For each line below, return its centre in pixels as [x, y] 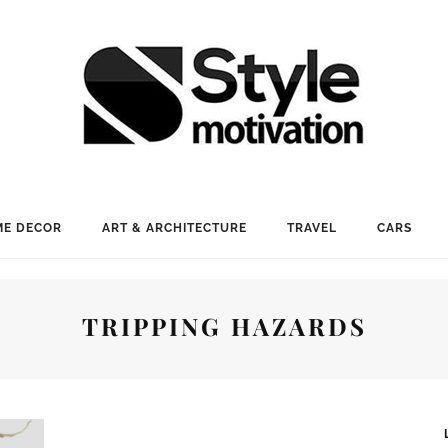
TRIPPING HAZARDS [224, 326]
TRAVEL [311, 228]
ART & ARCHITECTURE [174, 228]
